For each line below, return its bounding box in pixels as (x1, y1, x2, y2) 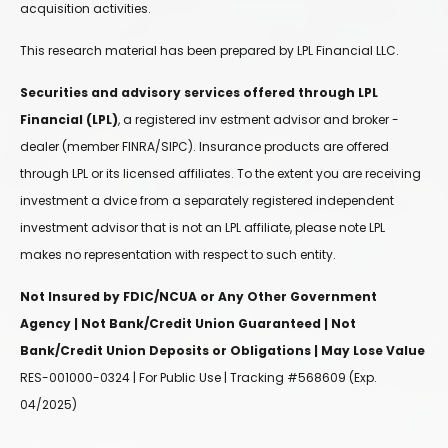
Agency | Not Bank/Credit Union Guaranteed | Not (20, 315, 356, 333)
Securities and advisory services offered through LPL (20, 84, 378, 102)
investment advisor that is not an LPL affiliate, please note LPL (20, 219, 385, 237)
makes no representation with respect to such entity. (20, 246, 336, 264)
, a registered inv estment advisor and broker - (118, 111, 399, 129)
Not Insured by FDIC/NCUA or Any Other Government (20, 288, 377, 306)
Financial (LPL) (20, 111, 118, 129)
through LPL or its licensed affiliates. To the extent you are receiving (20, 165, 421, 183)
